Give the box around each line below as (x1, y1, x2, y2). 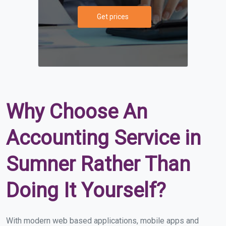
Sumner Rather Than (6, 152, 190, 176)
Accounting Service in (6, 126, 201, 150)
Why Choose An (6, 99, 147, 124)
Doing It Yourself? (6, 178, 166, 202)
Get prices (97, 12, 129, 21)
